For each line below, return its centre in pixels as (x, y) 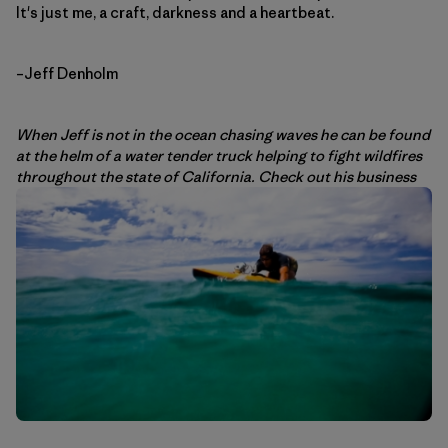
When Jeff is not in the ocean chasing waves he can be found (223, 135)
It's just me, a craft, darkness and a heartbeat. (175, 13)
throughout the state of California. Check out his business (216, 177)
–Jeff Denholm (67, 74)
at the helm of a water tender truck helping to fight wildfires (219, 156)
